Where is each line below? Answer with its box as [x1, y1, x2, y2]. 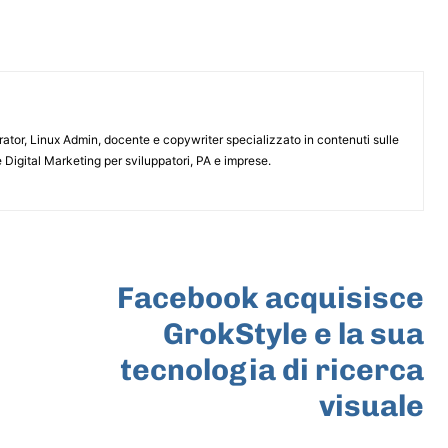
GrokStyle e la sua [162, 315, 424, 352]
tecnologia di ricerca [119, 351, 424, 388]
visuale [318, 387, 424, 424]
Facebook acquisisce [116, 279, 424, 316]
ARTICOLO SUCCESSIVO [253, 255, 424, 275]
